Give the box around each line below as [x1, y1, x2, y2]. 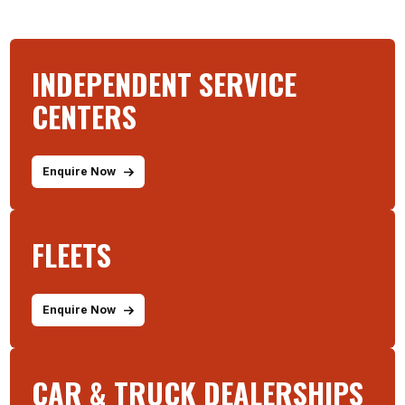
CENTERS [32, 95, 137, 138]
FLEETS [32, 233, 112, 277]
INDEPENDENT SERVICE [32, 62, 297, 106]
